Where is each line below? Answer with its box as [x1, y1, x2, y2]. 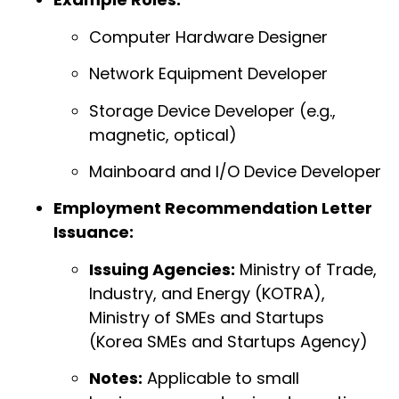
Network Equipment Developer [89, 62, 328, 85]
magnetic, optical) [89, 123, 237, 146]
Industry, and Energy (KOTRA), [89, 281, 325, 305]
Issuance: [53, 221, 134, 244]
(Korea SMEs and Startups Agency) [89, 330, 368, 353]
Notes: [89, 367, 142, 390]
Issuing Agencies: [89, 257, 235, 281]
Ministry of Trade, [235, 257, 377, 281]
